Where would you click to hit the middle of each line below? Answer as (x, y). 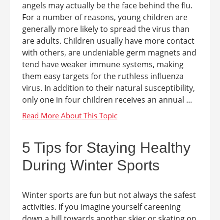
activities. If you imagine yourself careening (101, 207)
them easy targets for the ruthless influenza (103, 76)
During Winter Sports (91, 165)
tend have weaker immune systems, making (103, 64)
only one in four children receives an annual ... (107, 100)
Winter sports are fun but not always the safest (109, 195)
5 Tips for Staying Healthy (106, 148)
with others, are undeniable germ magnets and (109, 53)
